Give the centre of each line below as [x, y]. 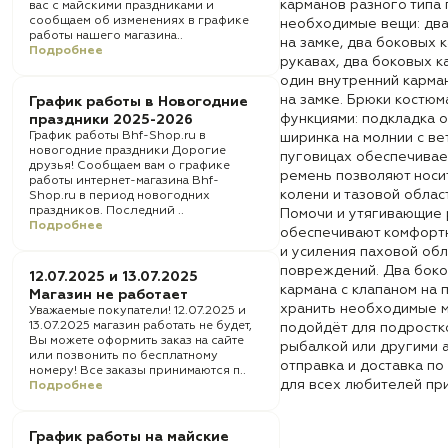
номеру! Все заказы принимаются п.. [137, 371]
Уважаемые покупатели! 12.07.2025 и [137, 311]
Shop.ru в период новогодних [119, 196]
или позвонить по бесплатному [123, 356]
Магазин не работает [108, 295]
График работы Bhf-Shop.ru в [117, 136]
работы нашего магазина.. [106, 36]
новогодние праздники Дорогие [127, 151]
